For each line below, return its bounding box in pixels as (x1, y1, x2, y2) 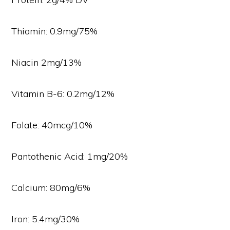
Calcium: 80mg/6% (11, 182, 91, 194)
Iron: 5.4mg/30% (11, 213, 80, 225)
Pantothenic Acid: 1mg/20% (11, 150, 128, 163)
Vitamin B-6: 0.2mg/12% (11, 88, 115, 100)
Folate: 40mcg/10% (11, 119, 93, 131)
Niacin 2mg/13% (11, 56, 82, 69)
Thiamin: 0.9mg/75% (11, 25, 98, 37)
